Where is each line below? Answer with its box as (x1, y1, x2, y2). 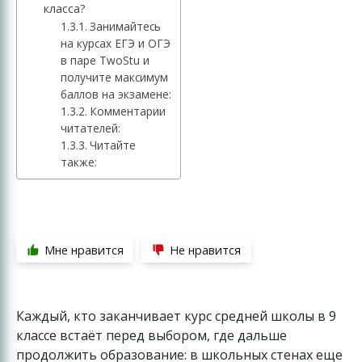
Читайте (90, 137, 137, 153)
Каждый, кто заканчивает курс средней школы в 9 (16, 307, 336, 326)
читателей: (61, 120, 121, 136)
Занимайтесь (90, 18, 162, 34)
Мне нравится (44, 242, 124, 258)
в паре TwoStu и (61, 52, 150, 68)
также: (61, 154, 98, 170)
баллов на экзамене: (61, 86, 172, 102)
